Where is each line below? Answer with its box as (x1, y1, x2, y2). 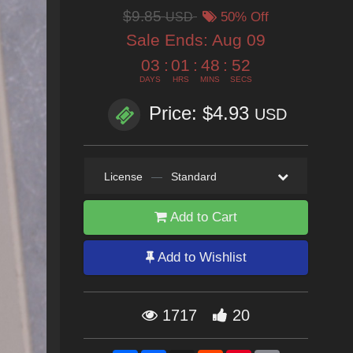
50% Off (217, 9, 269, 24)
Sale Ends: (126, 31, 212, 49)
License (103, 170, 143, 183)
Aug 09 (212, 31, 266, 49)
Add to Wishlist (154, 250, 247, 265)
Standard (170, 170, 217, 183)
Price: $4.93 (148, 102, 255, 124)
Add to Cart (167, 210, 237, 225)
